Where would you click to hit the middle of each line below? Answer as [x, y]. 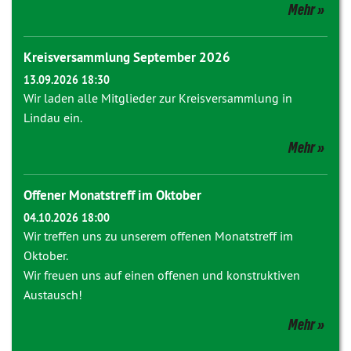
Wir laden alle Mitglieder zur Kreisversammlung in [158, 98]
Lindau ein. [53, 118]
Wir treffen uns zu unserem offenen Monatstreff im [158, 236]
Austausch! [53, 295]
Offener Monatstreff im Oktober [112, 195]
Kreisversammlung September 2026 [127, 57]
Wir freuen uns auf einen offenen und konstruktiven [162, 275]
